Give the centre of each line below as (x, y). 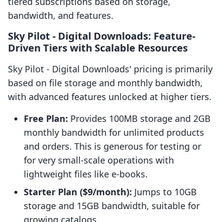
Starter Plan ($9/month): (78, 192)
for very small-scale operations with (99, 160)
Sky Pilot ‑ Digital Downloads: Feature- (102, 36)
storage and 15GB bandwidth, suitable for (112, 206)
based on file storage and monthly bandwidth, (105, 83)
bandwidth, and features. (61, 16)
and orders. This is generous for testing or (112, 146)
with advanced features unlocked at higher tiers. (110, 97)
